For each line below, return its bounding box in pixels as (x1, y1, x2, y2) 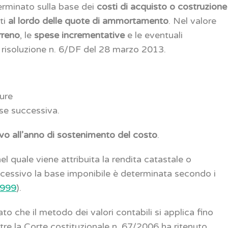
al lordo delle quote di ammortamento (8, 15, 169, 27)
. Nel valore (168, 15, 217, 27)
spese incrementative (34, 30, 125, 41)
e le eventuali (125, 30, 183, 41)
